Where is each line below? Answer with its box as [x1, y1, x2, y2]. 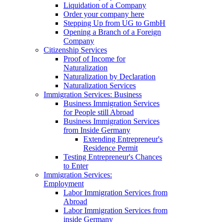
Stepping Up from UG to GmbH [63, 19, 166, 28]
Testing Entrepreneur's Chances [63, 153, 162, 162]
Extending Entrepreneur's [83, 135, 163, 144]
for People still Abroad [63, 108, 134, 117]
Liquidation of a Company [63, 1, 146, 10]
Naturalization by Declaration [63, 72, 156, 81]
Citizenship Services [44, 46, 107, 55]
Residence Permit [83, 144, 138, 153]
